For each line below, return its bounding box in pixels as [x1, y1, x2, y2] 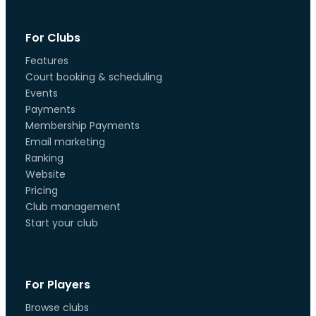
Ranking [25, 151, 63, 165]
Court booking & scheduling [25, 70, 162, 84]
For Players [25, 276, 90, 293]
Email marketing [25, 135, 105, 149]
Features [25, 54, 68, 68]
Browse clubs [25, 300, 89, 315]
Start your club [25, 216, 98, 230]
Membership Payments [25, 119, 140, 133]
